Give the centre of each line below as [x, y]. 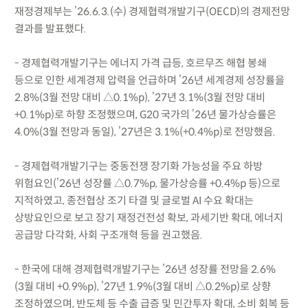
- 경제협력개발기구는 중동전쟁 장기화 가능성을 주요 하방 [138, 166]
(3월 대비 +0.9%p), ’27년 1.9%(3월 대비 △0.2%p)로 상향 [142, 286]
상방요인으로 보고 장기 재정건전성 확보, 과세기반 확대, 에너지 [148, 217]
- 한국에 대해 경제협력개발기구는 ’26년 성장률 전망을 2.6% [145, 269]
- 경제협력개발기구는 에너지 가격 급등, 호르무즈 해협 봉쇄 [140, 63]
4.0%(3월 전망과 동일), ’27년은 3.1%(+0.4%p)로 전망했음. [145, 131]
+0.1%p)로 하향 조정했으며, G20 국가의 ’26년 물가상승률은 [145, 114]
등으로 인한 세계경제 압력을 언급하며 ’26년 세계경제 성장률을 [149, 80]
